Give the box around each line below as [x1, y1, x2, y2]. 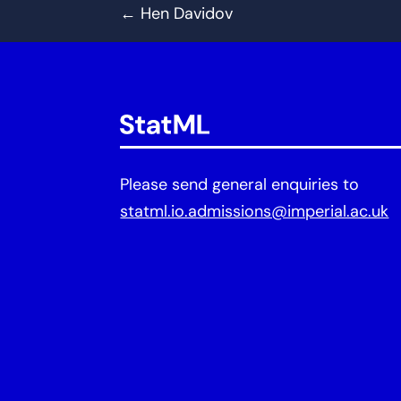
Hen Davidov [141, 6, 234, 24]
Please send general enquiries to [120, 176, 360, 194]
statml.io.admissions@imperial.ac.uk [120, 203, 389, 221]
